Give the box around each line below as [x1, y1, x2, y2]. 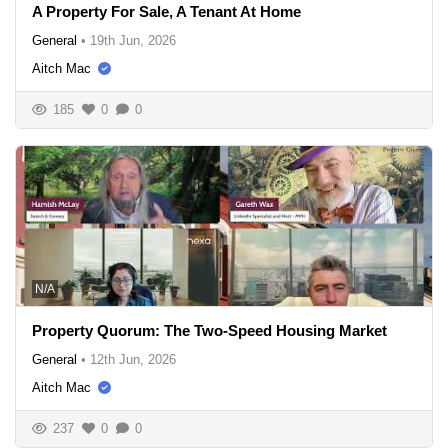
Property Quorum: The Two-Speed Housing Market [32, 321, 387, 339]
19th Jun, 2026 [90, 32, 176, 48]
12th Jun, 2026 [90, 351, 176, 367]
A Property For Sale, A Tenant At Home [32, 2, 301, 20]
